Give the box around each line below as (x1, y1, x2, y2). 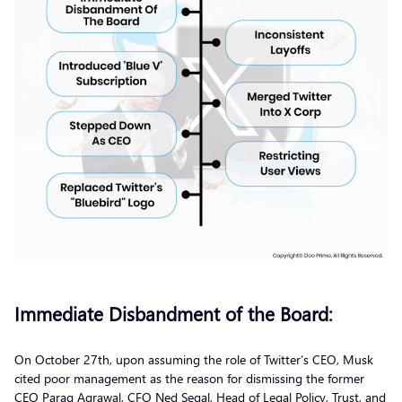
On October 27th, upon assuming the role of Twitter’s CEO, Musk (14, 350, 373, 368)
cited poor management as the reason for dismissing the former (14, 369, 364, 387)
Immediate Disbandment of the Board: (14, 299, 333, 327)
